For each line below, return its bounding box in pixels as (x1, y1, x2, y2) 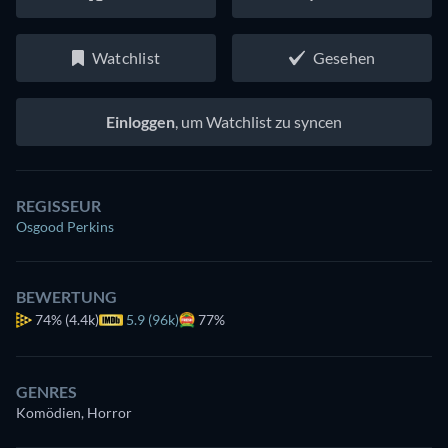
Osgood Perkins (16, 218, 114, 235)
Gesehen (312, 48, 376, 67)
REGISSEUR (16, 196, 101, 215)
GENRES (16, 382, 77, 401)
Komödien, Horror (16, 404, 132, 421)
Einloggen (106, 112, 175, 131)
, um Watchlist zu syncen (175, 112, 342, 131)
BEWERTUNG (16, 287, 117, 306)
